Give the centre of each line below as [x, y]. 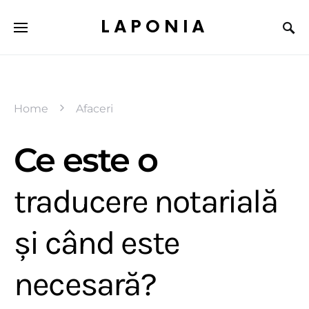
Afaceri [94, 109]
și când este [97, 243]
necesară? [85, 284]
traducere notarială [146, 201]
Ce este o [86, 160]
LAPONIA [154, 27]
